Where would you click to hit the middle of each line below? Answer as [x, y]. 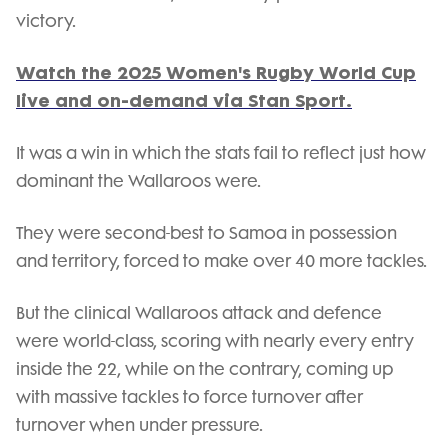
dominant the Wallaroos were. [138, 181]
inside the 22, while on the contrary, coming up [204, 369]
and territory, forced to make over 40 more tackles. [221, 261]
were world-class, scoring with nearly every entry [215, 341]
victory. [46, 21]
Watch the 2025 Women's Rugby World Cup [216, 73]
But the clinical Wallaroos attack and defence [199, 313]
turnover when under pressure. [141, 425]
